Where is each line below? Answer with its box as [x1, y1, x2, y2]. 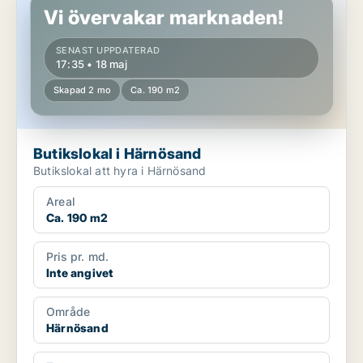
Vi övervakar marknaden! [44, 6, 284, 30]
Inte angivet [46, 266, 113, 280]
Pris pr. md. [46, 250, 109, 264]
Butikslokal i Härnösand [33, 145, 202, 163]
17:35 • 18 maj [56, 58, 127, 71]
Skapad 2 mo [53, 84, 112, 96]
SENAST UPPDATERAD [56, 45, 160, 57]
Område [46, 305, 91, 319]
